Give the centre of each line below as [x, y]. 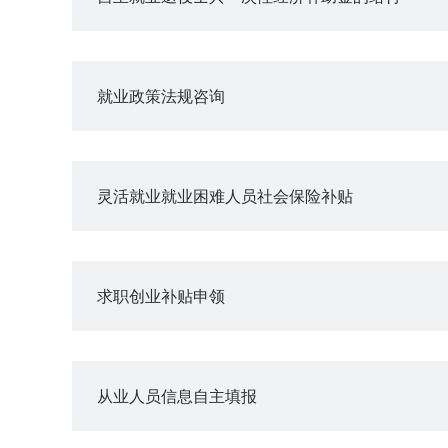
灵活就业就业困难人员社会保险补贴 [225, 195]
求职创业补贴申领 [161, 295]
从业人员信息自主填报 [177, 395]
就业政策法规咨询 [161, 95]
